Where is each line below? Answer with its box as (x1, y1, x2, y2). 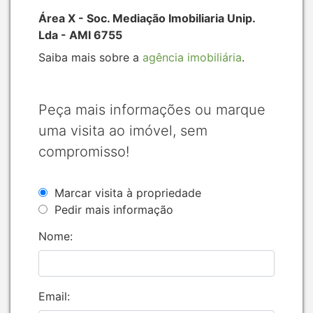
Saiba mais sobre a (38, 50, 143, 64)
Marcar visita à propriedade (54, 185, 201, 200)
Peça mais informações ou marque (38, 101, 265, 118)
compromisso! (38, 143, 129, 160)
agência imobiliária (143, 50, 242, 64)
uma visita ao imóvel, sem (38, 122, 208, 139)
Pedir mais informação (54, 202, 173, 217)
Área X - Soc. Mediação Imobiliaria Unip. (38, 10, 255, 25)
